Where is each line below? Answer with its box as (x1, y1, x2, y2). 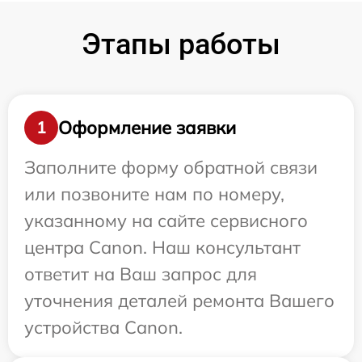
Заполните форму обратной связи (24, 156, 318, 179)
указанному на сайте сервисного (24, 209, 308, 233)
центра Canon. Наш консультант (24, 236, 301, 259)
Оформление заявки (58, 116, 236, 139)
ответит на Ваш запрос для (24, 263, 257, 286)
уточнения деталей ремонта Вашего (24, 289, 335, 313)
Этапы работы (82, 27, 280, 62)
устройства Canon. (24, 316, 183, 339)
